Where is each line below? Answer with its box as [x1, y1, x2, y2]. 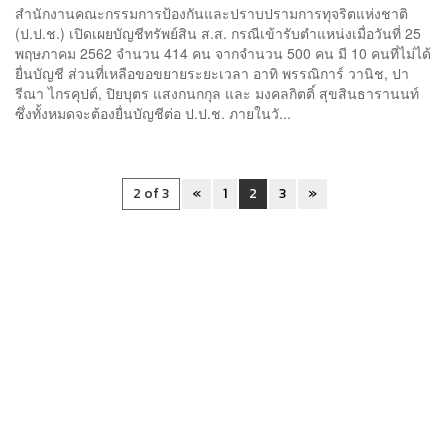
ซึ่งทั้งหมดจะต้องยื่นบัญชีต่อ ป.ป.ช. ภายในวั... [15, 102, 291, 123]
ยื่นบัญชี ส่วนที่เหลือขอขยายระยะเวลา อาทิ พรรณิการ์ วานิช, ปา [15, 62, 409, 83]
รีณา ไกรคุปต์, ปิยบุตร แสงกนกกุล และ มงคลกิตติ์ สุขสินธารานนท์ [15, 82, 419, 103]
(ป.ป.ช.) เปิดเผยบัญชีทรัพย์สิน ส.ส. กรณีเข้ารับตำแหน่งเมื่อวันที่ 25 [15, 22, 421, 43]
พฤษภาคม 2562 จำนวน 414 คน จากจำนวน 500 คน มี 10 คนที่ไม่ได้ [15, 42, 431, 63]
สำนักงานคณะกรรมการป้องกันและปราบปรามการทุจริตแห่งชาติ [15, 2, 408, 23]
